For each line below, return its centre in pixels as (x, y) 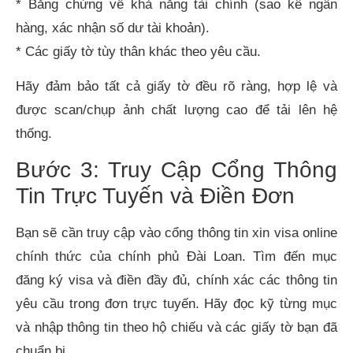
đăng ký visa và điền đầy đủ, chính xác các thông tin (176, 281)
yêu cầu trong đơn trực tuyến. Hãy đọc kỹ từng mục (176, 304)
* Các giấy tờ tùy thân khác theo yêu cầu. (138, 51)
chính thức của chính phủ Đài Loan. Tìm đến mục (176, 257)
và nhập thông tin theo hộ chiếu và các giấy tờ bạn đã (176, 328)
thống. (34, 133)
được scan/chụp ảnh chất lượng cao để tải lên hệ (176, 110)
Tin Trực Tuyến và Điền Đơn (155, 196)
